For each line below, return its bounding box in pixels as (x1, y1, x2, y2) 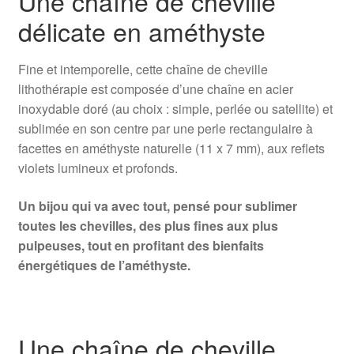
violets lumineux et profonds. (17, 159, 178, 178)
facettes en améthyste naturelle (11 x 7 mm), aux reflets (17, 139, 325, 158)
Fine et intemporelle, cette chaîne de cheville (17, 60, 268, 79)
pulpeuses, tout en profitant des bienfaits (17, 235, 264, 254)
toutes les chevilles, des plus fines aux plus (17, 216, 278, 235)
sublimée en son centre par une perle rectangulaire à (17, 119, 313, 138)
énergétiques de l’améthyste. (17, 255, 190, 274)
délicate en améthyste (17, 12, 265, 49)
